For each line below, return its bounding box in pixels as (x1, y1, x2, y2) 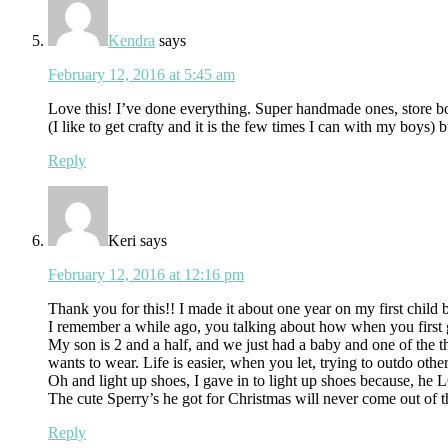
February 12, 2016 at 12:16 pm (48, 266, 244, 284)
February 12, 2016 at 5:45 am (48, 66, 235, 84)
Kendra (108, 32, 155, 50)
